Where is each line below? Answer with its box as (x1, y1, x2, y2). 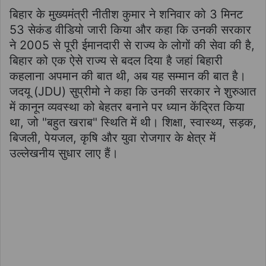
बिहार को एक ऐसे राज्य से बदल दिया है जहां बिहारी (9, 53, 223, 68)
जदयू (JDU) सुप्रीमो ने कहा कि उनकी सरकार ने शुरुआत (9, 84, 256, 99)
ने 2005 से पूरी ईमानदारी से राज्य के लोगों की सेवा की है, (9, 37, 255, 52)
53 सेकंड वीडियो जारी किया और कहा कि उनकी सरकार (9, 22, 251, 37)
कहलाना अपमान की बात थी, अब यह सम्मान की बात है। (9, 68, 246, 83)
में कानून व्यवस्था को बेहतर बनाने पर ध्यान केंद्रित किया (9, 99, 245, 114)
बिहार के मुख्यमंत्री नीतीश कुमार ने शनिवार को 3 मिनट (9, 7, 243, 21)
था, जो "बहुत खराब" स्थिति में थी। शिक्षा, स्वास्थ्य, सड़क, (9, 115, 256, 129)
